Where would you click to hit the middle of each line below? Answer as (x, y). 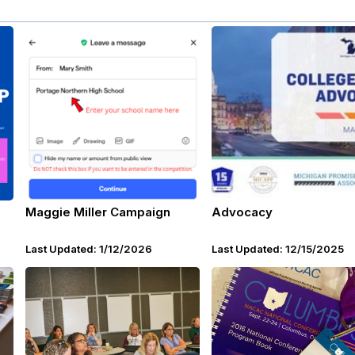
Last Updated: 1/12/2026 (89, 249)
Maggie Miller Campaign (98, 212)
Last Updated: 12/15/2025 (278, 249)
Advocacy (242, 212)
